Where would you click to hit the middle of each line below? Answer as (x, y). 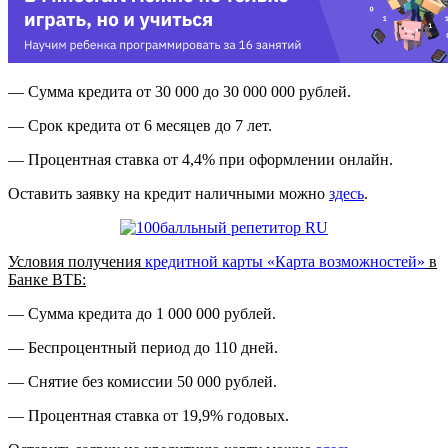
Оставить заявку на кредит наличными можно (168, 194)
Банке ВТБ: (47, 280)
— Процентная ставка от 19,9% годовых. (148, 416)
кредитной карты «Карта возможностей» (285, 262)
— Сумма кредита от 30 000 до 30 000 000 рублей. (179, 92)
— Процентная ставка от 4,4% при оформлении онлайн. (200, 160)
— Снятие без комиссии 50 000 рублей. (142, 382)
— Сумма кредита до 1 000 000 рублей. (142, 314)
